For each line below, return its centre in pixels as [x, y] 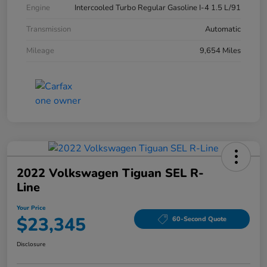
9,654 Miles [220, 50]
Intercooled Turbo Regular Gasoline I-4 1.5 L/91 [158, 7]
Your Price [31, 208]
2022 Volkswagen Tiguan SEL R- [110, 173]
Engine [38, 7]
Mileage [40, 50]
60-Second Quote [199, 219]
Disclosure [31, 244]
